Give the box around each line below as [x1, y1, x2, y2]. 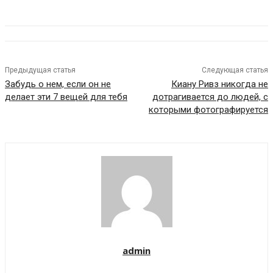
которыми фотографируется [148, 104, 268, 115]
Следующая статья [201, 65, 268, 74]
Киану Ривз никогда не [171, 78, 268, 90]
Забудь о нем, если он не [5, 78, 111, 90]
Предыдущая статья [5, 65, 76, 74]
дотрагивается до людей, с [152, 91, 268, 102]
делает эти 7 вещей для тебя [5, 91, 127, 102]
